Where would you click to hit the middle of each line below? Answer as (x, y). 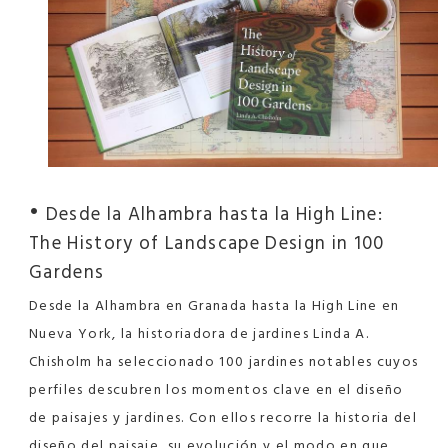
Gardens (67, 271)
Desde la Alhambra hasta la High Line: (212, 213)
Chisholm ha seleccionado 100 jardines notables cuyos (224, 361)
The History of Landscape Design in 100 (207, 242)
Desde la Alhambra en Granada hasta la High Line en (214, 305)
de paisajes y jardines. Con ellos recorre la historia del (223, 417)
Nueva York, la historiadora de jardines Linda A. (199, 333)
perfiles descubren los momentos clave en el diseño (216, 389)
